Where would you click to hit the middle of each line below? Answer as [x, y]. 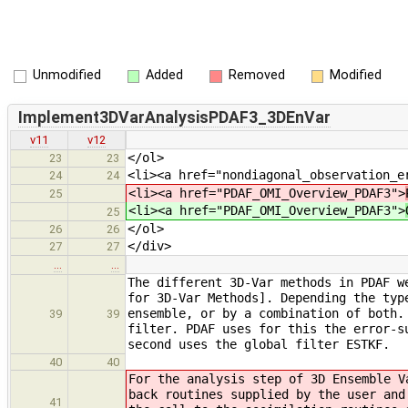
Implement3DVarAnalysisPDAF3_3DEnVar [174, 117]
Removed [256, 75]
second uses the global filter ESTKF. [259, 345]
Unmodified [66, 75]
